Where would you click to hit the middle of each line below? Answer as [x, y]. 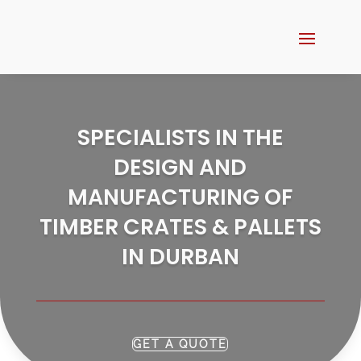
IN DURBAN [180, 256]
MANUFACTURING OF [180, 197]
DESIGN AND [180, 167]
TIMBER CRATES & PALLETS [180, 226]
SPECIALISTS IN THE [180, 137]
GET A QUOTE [180, 344]
